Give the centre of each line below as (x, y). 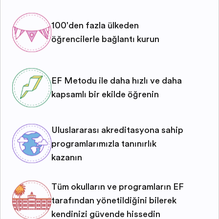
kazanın (67, 157)
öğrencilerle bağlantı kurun (105, 39)
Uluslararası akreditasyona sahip (117, 130)
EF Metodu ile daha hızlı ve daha (117, 81)
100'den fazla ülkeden (95, 26)
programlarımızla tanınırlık (104, 143)
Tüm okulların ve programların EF (118, 186)
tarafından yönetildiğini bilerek (114, 200)
